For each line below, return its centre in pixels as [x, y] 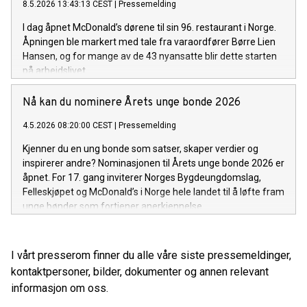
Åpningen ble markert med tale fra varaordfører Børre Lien [149, 41]
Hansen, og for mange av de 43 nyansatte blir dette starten [150, 56]
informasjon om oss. [60, 288]
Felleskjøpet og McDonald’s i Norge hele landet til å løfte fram [153, 192]
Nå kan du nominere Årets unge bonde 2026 [132, 102]
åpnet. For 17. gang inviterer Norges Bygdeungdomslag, [142, 177]
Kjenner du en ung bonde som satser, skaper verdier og [140, 148]
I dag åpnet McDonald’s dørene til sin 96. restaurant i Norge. [149, 27]
